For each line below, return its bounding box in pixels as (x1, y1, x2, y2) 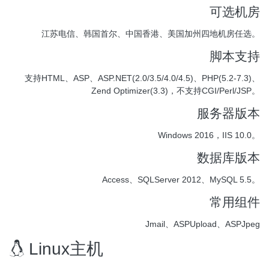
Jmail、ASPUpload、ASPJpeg (145, 219, 260, 229)
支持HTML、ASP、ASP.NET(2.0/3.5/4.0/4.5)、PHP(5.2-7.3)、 (25, 73, 260, 83)
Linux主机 (24, 239, 103, 258)
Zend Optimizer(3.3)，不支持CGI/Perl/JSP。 (91, 85, 260, 95)
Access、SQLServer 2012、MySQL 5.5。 (102, 174, 260, 184)
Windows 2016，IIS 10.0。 (158, 130, 260, 140)
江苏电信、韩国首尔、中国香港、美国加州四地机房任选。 (41, 28, 260, 38)
